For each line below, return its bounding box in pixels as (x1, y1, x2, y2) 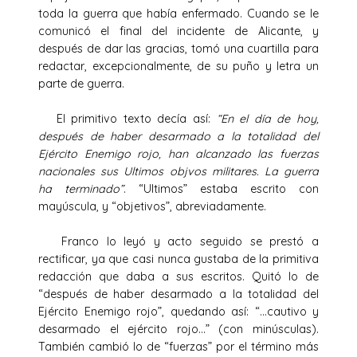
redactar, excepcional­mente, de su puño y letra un (38, 58, 319, 73)
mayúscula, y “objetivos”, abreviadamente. (38, 198, 304, 214)
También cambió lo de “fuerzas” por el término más (38, 339, 319, 354)
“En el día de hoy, (216, 111, 320, 126)
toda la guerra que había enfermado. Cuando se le (38, 6, 319, 21)
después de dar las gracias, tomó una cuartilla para (38, 41, 319, 56)
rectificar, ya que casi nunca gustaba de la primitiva (38, 251, 319, 266)
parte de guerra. (38, 76, 163, 91)
